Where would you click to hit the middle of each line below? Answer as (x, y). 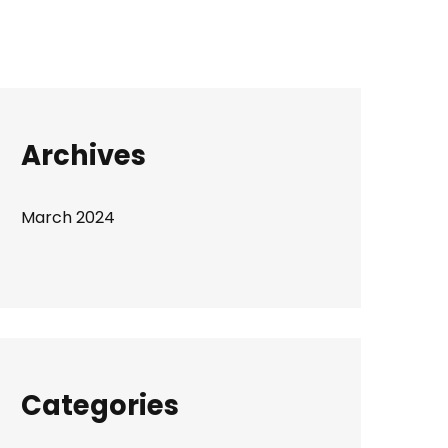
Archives (83, 155)
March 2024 (68, 217)
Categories (100, 405)
